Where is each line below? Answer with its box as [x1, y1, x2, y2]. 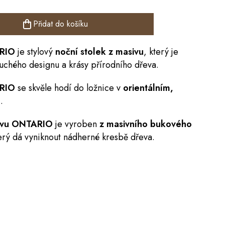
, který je [144, 45, 178, 58]
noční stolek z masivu [53, 45, 144, 58]
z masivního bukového [97, 118, 192, 131]
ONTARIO [12, 118, 53, 131]
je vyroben [53, 118, 97, 131]
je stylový [15, 45, 53, 58]
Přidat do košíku [33, 18, 88, 30]
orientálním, [123, 81, 173, 94]
